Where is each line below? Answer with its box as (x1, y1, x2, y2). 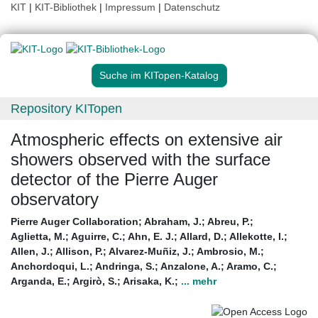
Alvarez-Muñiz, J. (109, 246, 191, 258)
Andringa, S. (95, 261, 155, 273)
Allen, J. (11, 246, 50, 258)
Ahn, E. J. (128, 231, 174, 243)
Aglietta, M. (11, 231, 65, 243)
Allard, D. (180, 231, 224, 243)
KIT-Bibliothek (35, 1, 99, 13)
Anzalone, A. (160, 261, 221, 273)
